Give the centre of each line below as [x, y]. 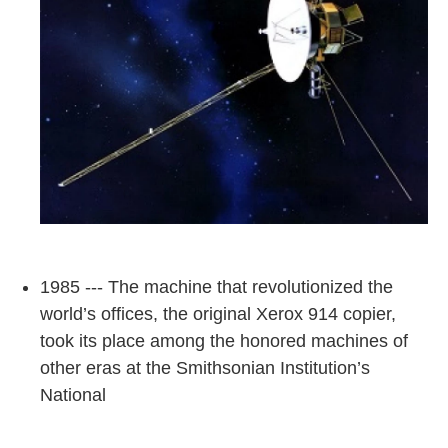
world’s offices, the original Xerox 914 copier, [218, 314]
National [75, 395]
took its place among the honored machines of [224, 341]
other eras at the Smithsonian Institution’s [205, 368]
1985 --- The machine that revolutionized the [216, 287]
